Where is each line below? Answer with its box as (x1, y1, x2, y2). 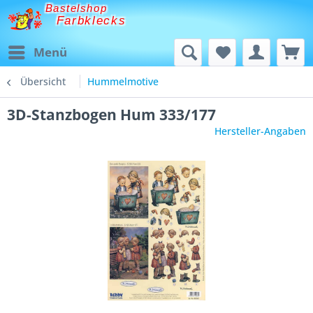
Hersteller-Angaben (214, 124, 306, 138)
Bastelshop (45, 2, 108, 15)
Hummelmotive (87, 75, 159, 88)
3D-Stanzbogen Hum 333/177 (7, 105, 216, 124)
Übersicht (20, 75, 66, 88)
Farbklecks (56, 14, 126, 28)
